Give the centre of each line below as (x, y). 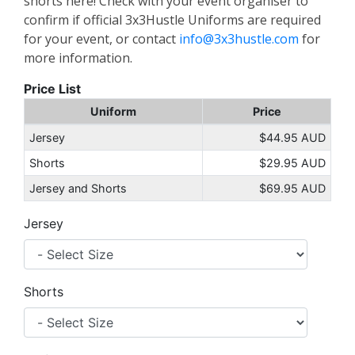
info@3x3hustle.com (239, 39)
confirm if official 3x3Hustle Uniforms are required (172, 20)
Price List (52, 89)
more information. (78, 58)
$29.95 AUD (293, 163)
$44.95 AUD (293, 137)
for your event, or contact (101, 39)
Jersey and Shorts (78, 188)
